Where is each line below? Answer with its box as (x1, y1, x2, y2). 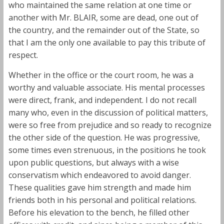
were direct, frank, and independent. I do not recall (8, 94, 196, 105)
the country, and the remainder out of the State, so (8, 24, 199, 35)
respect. (8, 49, 38, 60)
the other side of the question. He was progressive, (8, 131, 200, 143)
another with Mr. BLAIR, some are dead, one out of (8, 11, 198, 23)
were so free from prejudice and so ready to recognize (8, 119, 211, 130)
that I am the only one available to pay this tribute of (8, 36, 205, 48)
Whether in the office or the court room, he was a (8, 69, 193, 80)
